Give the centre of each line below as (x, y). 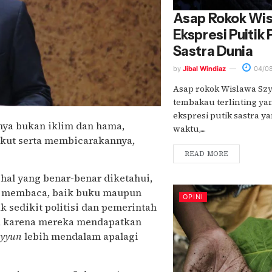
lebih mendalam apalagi (81, 236)
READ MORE (206, 154)
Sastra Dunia (213, 51)
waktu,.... (189, 128)
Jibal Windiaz (204, 68)
